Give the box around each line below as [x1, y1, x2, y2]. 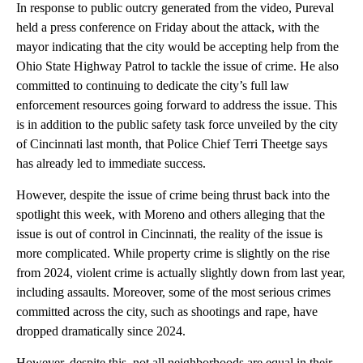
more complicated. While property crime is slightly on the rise [16, 246, 330, 260]
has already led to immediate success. [16, 156, 206, 170]
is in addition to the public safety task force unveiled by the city [16, 117, 338, 131]
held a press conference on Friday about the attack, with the [16, 19, 319, 34]
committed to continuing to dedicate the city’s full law [16, 78, 289, 92]
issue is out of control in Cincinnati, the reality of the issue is [16, 226, 322, 241]
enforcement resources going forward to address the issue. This [16, 97, 337, 112]
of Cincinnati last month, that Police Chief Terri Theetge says [16, 136, 327, 151]
